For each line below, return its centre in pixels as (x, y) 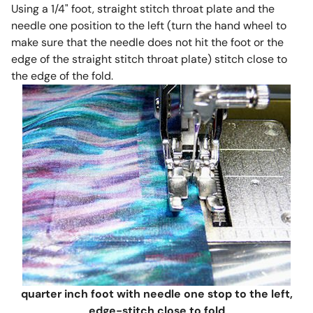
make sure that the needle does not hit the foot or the (147, 43)
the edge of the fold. (62, 76)
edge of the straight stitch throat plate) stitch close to (149, 59)
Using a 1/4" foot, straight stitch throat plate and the (143, 9)
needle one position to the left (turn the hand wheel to (148, 26)
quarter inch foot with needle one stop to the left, (156, 294)
